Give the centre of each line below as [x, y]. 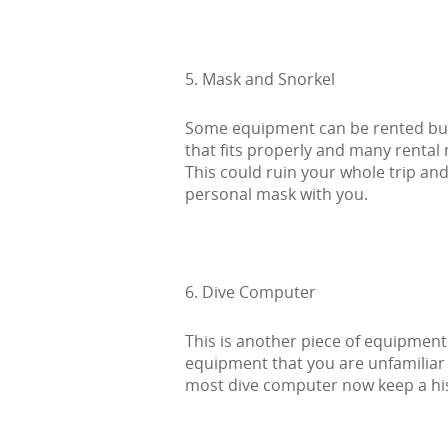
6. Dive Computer [250, 291]
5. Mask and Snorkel [260, 78]
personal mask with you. [276, 193]
